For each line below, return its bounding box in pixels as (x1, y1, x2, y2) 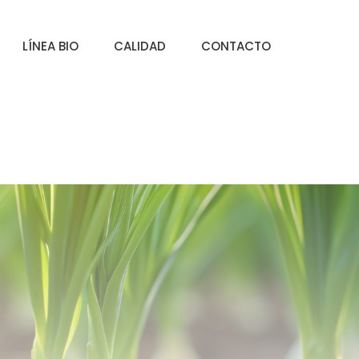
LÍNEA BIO (22, 38, 79, 54)
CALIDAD (113, 38, 166, 54)
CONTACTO (200, 38, 271, 54)
